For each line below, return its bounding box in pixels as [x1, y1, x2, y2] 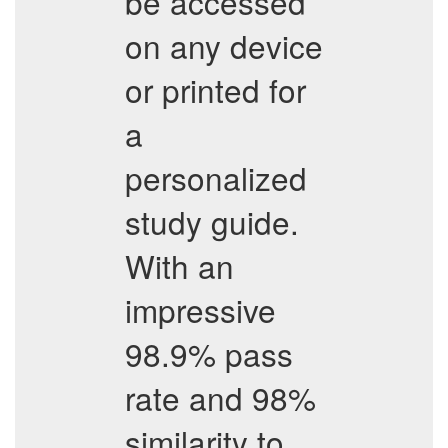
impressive [125, 287, 276, 332]
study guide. [125, 199, 299, 244]
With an [125, 243, 234, 288]
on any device [125, 23, 323, 68]
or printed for [125, 67, 306, 112]
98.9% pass [125, 331, 293, 376]
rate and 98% [125, 375, 316, 420]
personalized [125, 155, 307, 200]
